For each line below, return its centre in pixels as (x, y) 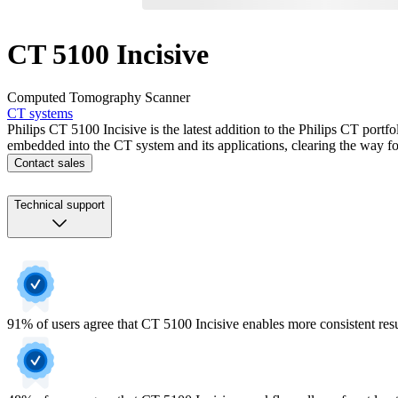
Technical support (60, 205)
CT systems (40, 114)
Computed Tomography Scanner (99, 98)
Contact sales (50, 163)
